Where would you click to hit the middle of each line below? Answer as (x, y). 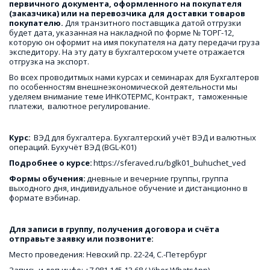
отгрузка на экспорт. (49, 62)
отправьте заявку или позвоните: (81, 239)
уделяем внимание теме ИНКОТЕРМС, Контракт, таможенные (128, 97)
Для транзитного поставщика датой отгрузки (152, 23)
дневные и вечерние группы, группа (158, 179)
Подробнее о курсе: (51, 163)
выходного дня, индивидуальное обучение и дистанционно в (128, 188)
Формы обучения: (48, 179)
